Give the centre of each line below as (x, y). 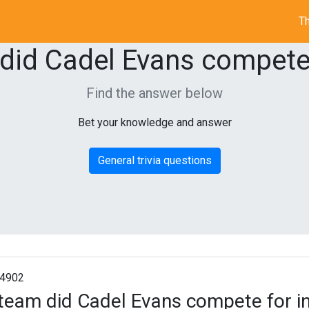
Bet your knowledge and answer (154, 122)
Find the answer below (154, 93)
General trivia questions (154, 160)
